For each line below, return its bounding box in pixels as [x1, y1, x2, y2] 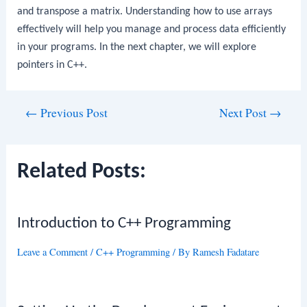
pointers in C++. [17, 59, 88, 71]
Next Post [219, 105, 269, 121]
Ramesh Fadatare [193, 245, 260, 259]
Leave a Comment [17, 245, 88, 259]
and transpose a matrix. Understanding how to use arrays [17, 5, 273, 17]
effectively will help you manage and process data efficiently [17, 23, 286, 35]
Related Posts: [17, 160, 147, 183]
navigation [5, 123, 53, 138]
